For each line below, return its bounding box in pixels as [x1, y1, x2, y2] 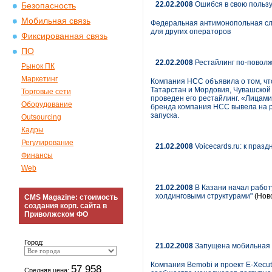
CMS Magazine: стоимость [24, 193, 118, 202]
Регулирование [21, 138, 73, 147]
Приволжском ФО [24, 210, 88, 219]
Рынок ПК [21, 62, 55, 70]
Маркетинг [21, 75, 58, 83]
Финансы [21, 151, 53, 160]
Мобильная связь [21, 16, 90, 25]
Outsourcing [21, 113, 61, 121]
